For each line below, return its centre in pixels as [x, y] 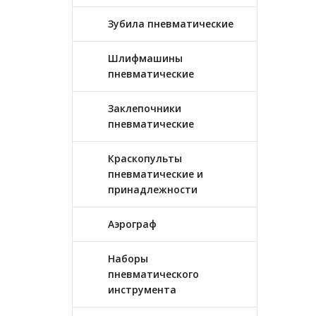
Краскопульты [145, 158]
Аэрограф [132, 224]
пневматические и [156, 174]
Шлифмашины [145, 58]
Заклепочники [145, 108]
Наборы [128, 259]
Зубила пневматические [171, 24]
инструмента [142, 290]
